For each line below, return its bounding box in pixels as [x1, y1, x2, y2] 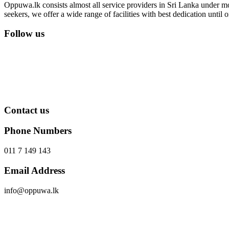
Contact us [4, 104, 49, 116]
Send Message [4, 212, 51, 221]
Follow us [4, 28, 44, 39]
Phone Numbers [4, 125, 72, 136]
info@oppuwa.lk [4, 186, 59, 195]
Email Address [4, 165, 65, 176]
